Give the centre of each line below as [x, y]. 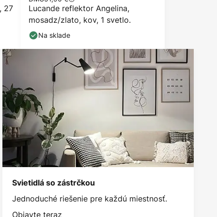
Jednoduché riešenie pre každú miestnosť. [90, 198]
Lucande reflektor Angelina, [79, 8]
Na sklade [54, 35]
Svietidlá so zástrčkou [54, 182]
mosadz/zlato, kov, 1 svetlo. [80, 20]
